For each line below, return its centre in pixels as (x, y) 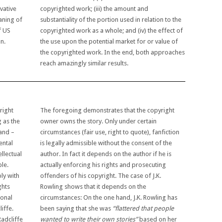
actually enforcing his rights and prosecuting (103, 165)
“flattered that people (143, 208)
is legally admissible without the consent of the (106, 143)
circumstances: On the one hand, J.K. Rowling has (109, 197)
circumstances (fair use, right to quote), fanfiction (110, 132)
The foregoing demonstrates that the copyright (108, 110)
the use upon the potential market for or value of (109, 42)
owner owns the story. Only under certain (99, 121)
